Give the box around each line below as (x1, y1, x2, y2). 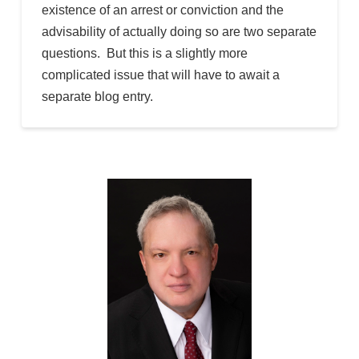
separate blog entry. (41, 90, 153, 104)
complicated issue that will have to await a (41, 68, 280, 83)
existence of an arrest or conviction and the (41, 3, 284, 18)
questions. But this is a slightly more (41, 46, 248, 61)
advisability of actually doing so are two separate (41, 25, 317, 39)
